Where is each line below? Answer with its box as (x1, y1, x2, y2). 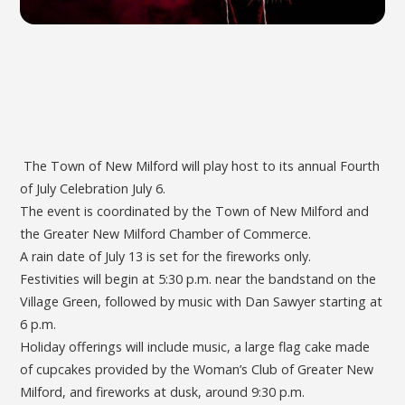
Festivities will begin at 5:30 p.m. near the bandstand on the (20, 269, 377, 287)
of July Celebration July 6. (20, 179, 166, 197)
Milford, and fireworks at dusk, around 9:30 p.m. (20, 382, 306, 400)
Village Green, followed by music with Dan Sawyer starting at (20, 292, 383, 310)
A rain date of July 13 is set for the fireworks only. (20, 247, 312, 265)
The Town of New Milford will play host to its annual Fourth (20, 156, 381, 174)
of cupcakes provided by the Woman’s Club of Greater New (20, 360, 374, 378)
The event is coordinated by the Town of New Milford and (20, 202, 370, 220)
